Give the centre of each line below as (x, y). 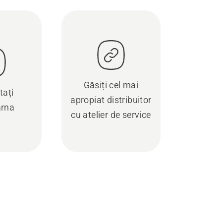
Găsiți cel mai (111, 85)
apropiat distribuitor (111, 100)
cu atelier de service (111, 115)
